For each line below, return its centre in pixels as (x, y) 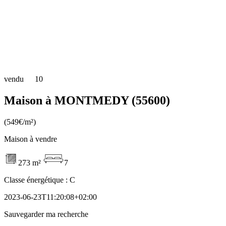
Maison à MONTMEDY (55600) (87, 100)
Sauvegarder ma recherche (46, 214)
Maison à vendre (31, 139)
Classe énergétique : (37, 180)
